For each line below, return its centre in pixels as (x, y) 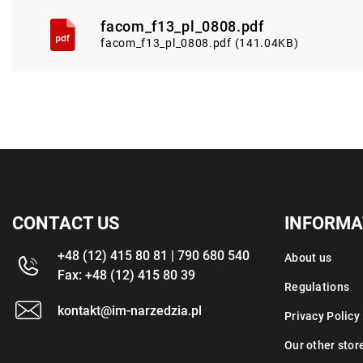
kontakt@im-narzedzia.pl (130, 311)
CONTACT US (66, 223)
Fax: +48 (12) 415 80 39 (126, 275)
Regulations (317, 287)
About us (308, 258)
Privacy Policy (322, 316)
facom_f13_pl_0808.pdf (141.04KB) (200, 43)
